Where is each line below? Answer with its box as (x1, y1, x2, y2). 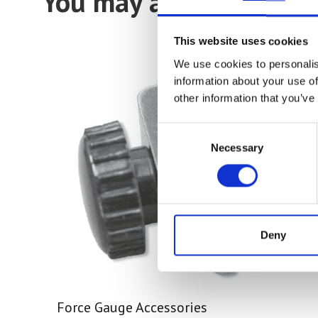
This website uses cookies (173, 35, 308, 48)
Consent (157, 124, 197, 137)
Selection (157, 141, 200, 154)
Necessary (211, 141, 263, 154)
